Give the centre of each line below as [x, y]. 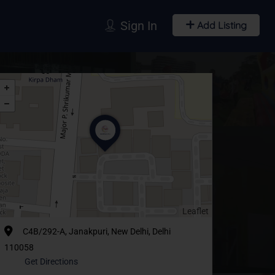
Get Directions [51, 261]
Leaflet [196, 211]
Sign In [138, 26]
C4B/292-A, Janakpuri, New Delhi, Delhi [97, 231]
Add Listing [220, 25]
